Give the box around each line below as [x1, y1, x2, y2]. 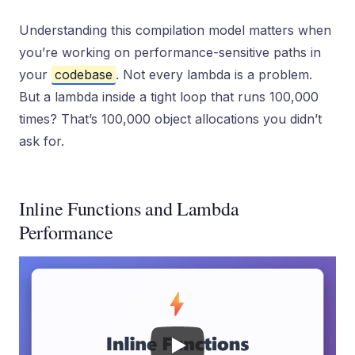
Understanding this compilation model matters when [19, 22, 331, 38]
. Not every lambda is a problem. [116, 67, 312, 82]
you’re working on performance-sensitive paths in [19, 44, 321, 60]
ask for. [19, 133, 64, 149]
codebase [55, 67, 113, 82]
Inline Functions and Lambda [19, 196, 239, 221]
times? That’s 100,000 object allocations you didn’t [19, 111, 322, 127]
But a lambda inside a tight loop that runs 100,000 [19, 89, 319, 105]
